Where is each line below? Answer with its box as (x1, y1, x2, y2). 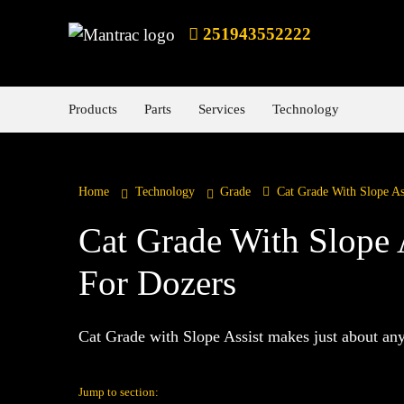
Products (68, 102, 117, 117)
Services (197, 102, 245, 117)
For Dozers (78, 263, 236, 304)
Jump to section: (78, 385, 159, 399)
